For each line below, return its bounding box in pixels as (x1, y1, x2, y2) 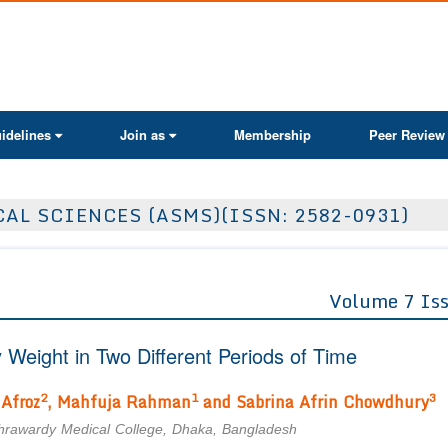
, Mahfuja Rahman (47, 389, 191, 416)
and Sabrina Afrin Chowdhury (198, 389, 429, 416)
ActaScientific (227, 14, 311, 34)
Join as (120, 125, 165, 144)
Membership (234, 125, 311, 144)
